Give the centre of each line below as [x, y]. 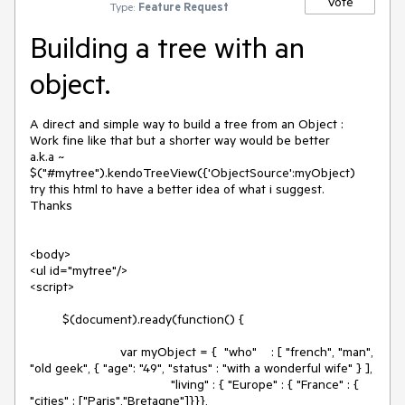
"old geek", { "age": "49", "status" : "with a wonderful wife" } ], [201, 368]
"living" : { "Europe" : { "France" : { [100, 384]
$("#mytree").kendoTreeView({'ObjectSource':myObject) [193, 173]
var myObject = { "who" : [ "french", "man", [46, 352]
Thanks [51, 205]
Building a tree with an [167, 47]
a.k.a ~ [47, 156]
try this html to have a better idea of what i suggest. [177, 189]
